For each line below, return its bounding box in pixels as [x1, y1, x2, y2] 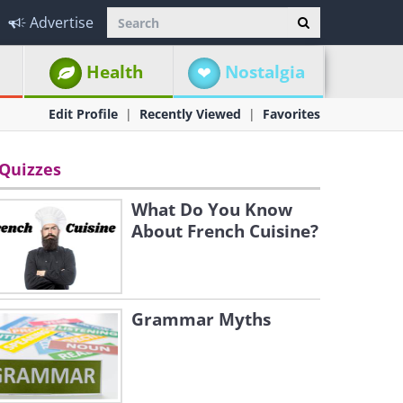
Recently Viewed [139, 105, 241, 122]
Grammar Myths [131, 308, 271, 331]
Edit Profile [49, 105, 118, 122]
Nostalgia [224, 60, 305, 84]
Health [86, 60, 144, 84]
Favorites [263, 105, 320, 122]
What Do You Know [131, 198, 292, 221]
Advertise [30, 13, 94, 32]
